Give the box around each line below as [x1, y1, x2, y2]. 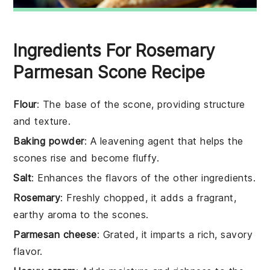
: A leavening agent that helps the [84, 134, 243, 147]
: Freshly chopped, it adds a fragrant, [60, 191, 237, 204]
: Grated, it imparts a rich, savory [96, 228, 253, 240]
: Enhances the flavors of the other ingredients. [31, 171, 256, 184]
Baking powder [13, 134, 84, 147]
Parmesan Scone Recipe [13, 61, 206, 83]
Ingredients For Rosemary [13, 40, 216, 61]
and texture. [13, 115, 71, 127]
